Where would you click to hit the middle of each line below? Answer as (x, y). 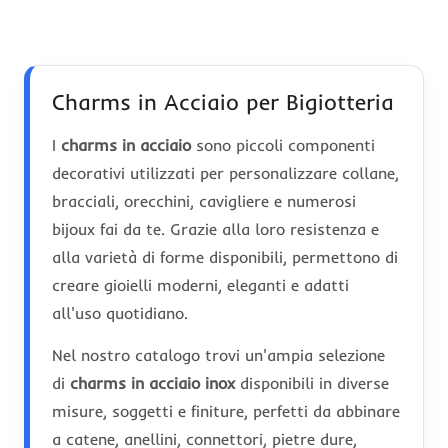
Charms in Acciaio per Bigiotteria (223, 101)
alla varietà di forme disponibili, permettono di (225, 256)
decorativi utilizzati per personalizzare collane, (225, 172)
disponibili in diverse (312, 382)
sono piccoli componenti (283, 144)
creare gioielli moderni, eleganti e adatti (200, 284)
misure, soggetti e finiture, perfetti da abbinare (226, 410)
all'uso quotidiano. (120, 312)
